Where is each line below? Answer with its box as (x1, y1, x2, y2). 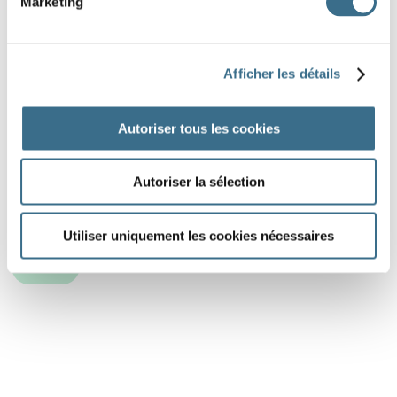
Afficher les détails (223, 66, 341, 82)
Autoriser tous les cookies (117, 121, 280, 136)
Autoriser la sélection (132, 174, 265, 190)
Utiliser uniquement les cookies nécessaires (63, 228, 334, 243)
